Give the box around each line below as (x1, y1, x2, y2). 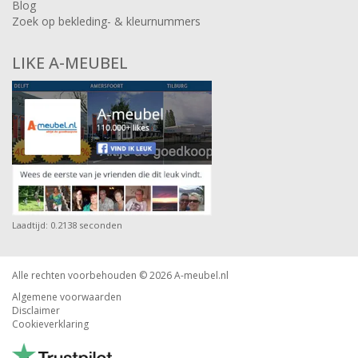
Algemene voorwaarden (12, 289, 121, 304)
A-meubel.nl (174, 268, 229, 282)
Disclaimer (12, 303, 60, 317)
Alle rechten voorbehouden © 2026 (12, 268, 174, 282)
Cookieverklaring (12, 316, 89, 331)
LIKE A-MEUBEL (12, 51, 128, 74)
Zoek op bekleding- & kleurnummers (12, 13, 201, 29)
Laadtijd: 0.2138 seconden (12, 218, 122, 231)
